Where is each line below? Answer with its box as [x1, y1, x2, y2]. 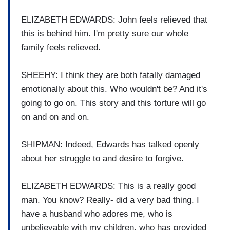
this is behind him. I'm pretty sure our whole [21, 28, 188, 39]
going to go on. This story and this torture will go [21, 98, 206, 108]
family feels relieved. [21, 42, 101, 52]
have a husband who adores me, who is [21, 208, 172, 219]
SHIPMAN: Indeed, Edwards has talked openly [21, 139, 199, 149]
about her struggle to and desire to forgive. [21, 153, 184, 163]
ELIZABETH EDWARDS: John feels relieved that [21, 14, 207, 25]
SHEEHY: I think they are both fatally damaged [21, 70, 200, 80]
